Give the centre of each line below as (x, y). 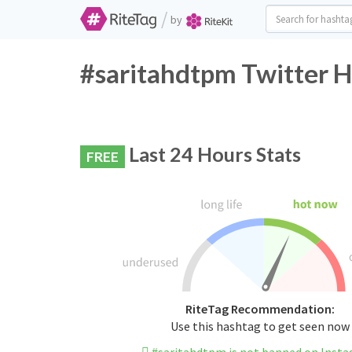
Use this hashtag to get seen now (260, 326)
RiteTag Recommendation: (260, 309)
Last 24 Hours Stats (213, 154)
